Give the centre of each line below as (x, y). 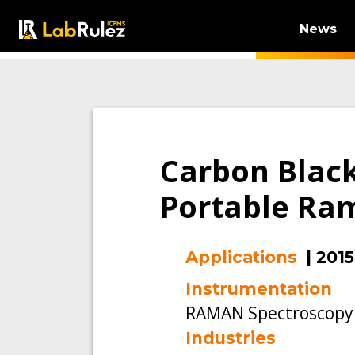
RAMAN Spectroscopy (269, 313)
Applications (241, 257)
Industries (231, 338)
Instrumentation (259, 289)
